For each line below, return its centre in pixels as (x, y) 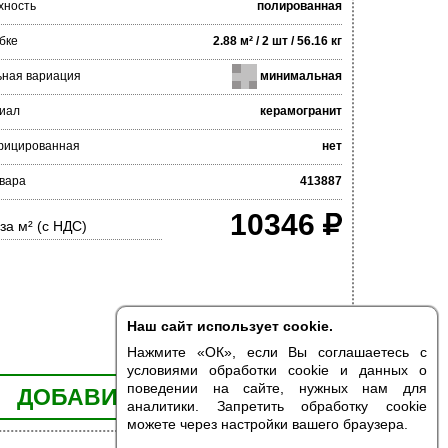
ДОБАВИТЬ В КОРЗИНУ (151, 396)
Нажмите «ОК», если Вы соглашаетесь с (277, 352)
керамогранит (300, 111)
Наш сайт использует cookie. (230, 326)
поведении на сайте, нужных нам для (277, 388)
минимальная (299, 76)
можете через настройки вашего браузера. (267, 424)
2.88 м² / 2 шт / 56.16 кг (277, 41)
